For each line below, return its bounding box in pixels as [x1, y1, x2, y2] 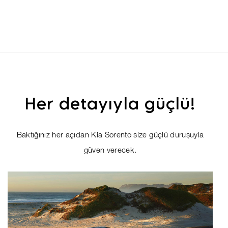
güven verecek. [83, 147, 137, 155]
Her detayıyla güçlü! [24, 93, 196, 113]
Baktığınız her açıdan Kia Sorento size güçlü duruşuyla [16, 132, 204, 140]
